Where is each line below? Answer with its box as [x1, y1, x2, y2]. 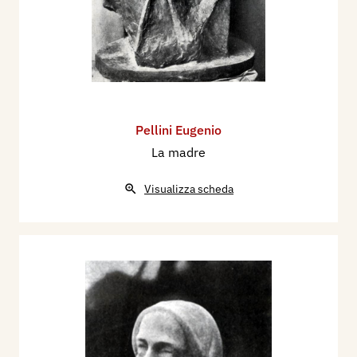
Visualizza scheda [144, 182, 233, 197]
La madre [151, 144, 206, 161]
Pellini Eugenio [135, 122, 222, 139]
